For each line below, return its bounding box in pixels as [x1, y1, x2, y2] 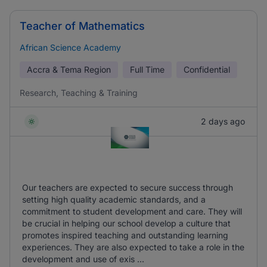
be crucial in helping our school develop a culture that [22, 218, 231, 228]
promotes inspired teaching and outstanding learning [22, 230, 228, 240]
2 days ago [201, 116, 245, 126]
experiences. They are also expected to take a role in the [22, 242, 244, 252]
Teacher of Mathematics [20, 20, 145, 32]
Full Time [130, 64, 164, 74]
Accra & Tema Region [27, 64, 111, 74]
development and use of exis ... [22, 254, 144, 264]
